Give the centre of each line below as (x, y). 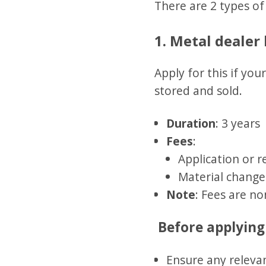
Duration (191, 123)
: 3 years (237, 123)
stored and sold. (198, 90)
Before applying (209, 227)
